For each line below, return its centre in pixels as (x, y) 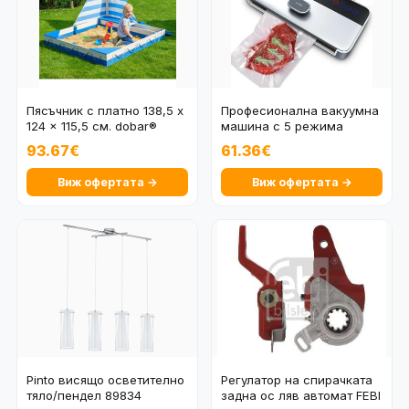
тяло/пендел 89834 (84, 396)
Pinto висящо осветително (105, 380)
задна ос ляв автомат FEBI (301, 396)
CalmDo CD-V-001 (273, 142)
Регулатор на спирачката (297, 380)
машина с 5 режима (282, 126)
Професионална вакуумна (300, 110)
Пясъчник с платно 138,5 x (105, 110)
